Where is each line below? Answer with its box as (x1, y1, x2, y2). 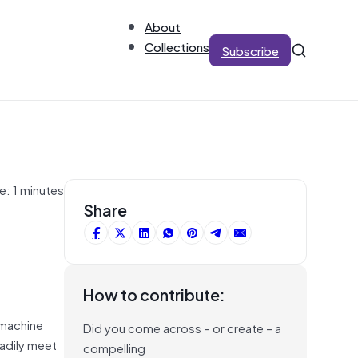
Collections (145, 36, 209, 56)
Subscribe (221, 40, 279, 60)
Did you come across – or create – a (83, 317, 281, 337)
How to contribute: (83, 281, 225, 307)
